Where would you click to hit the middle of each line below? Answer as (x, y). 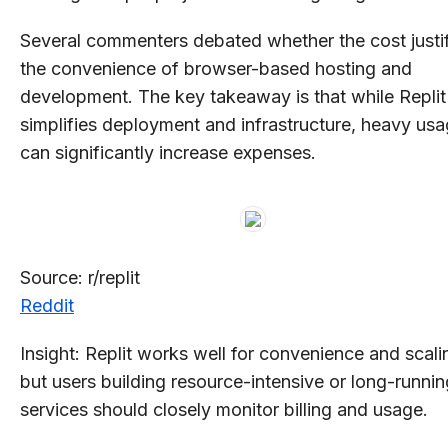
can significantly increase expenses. (168, 152)
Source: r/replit (80, 277)
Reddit (47, 305)
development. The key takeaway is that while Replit (233, 96)
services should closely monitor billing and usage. (224, 409)
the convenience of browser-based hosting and (216, 68)
